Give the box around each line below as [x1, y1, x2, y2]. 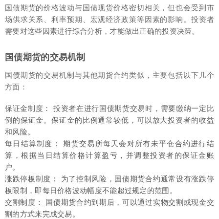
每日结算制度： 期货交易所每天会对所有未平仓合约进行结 [5, 139, 214, 148]
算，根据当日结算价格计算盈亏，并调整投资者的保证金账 [5, 151, 214, 160]
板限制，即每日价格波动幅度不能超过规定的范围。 [5, 186, 177, 195]
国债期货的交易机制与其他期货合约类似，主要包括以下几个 [5, 70, 214, 80]
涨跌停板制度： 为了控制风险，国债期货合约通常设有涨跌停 [5, 174, 214, 183]
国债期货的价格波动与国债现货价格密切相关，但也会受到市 [5, 3, 214, 12]
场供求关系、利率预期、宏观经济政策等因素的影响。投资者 [5, 15, 214, 24]
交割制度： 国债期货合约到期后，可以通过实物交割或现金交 [5, 197, 214, 207]
